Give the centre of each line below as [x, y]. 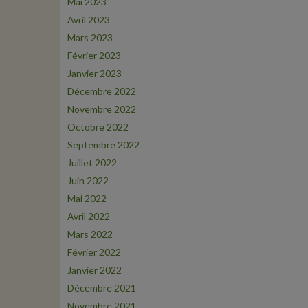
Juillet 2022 [92, 163]
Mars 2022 [90, 234]
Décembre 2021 [102, 288]
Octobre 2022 [98, 127]
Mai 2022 [87, 198]
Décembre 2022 [102, 91]
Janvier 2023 [95, 73]
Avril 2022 [89, 216]
